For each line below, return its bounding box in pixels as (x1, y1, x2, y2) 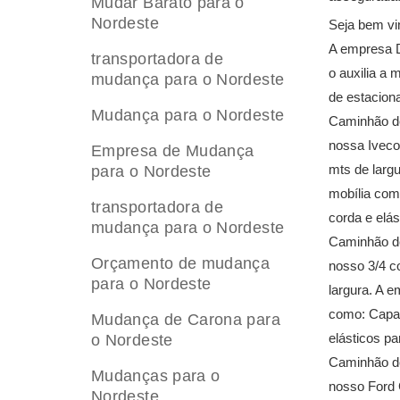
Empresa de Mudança (91, 142, 254, 160)
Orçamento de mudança (91, 254, 271, 272)
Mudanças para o (91, 367, 221, 385)
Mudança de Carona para (91, 311, 280, 329)
